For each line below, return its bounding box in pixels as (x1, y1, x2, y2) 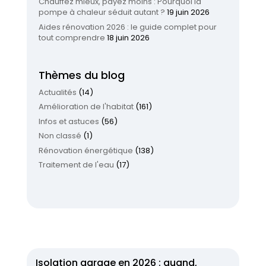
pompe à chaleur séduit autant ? (38, 7, 165, 18)
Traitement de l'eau (38, 159, 114, 171)
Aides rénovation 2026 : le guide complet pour (38, 21, 217, 33)
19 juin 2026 (166, 7, 210, 18)
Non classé (38, 130, 81, 142)
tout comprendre (38, 31, 105, 43)
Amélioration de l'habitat (38, 101, 134, 113)
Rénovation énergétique (38, 144, 133, 156)
